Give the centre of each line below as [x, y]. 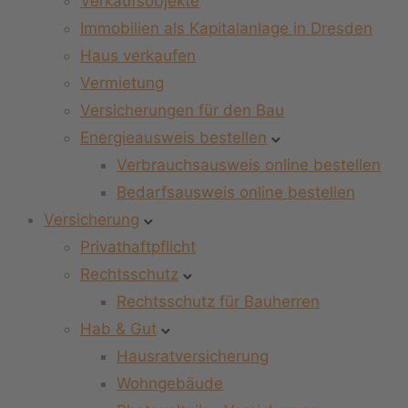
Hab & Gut [118, 329]
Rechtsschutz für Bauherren [218, 301]
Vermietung [122, 83]
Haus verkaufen [138, 56]
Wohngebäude [170, 383]
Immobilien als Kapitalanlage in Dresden [226, 28]
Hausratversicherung [193, 356]
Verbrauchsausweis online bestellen [249, 165]
